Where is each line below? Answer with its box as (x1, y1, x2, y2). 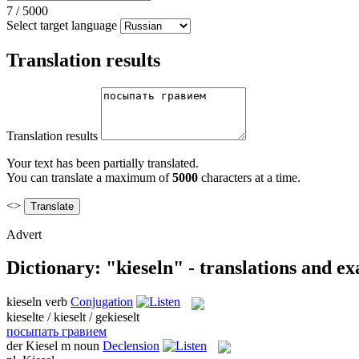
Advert (6, 227, 42, 241)
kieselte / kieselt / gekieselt (6, 309, 139, 324)
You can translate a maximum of (6, 170, 172, 184)
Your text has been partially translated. (6, 155, 199, 170)
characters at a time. (198, 170, 301, 184)
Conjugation (71, 295, 133, 309)
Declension (103, 338, 159, 353)
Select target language (6, 18, 117, 32)
